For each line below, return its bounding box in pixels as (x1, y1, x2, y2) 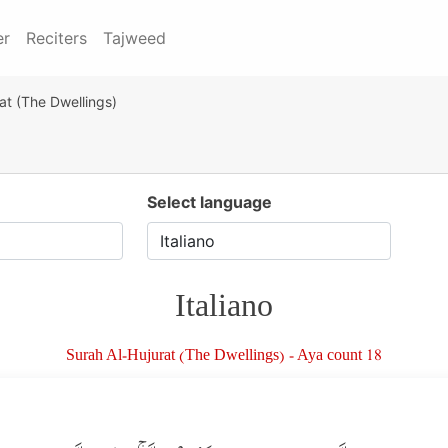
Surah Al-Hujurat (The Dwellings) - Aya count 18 (66, 344, 382, 371)
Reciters (26, 28, 87, 48)
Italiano (175, 284, 273, 338)
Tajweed (103, 28, 166, 48)
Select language (146, 192, 272, 212)
